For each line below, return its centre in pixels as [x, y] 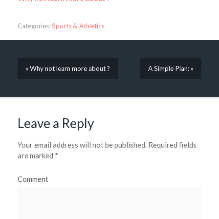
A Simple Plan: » [171, 69]
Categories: [34, 26]
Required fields [171, 144]
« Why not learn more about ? [67, 69]
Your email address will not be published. [82, 144]
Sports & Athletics [78, 26]
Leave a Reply [55, 123]
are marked [36, 155]
